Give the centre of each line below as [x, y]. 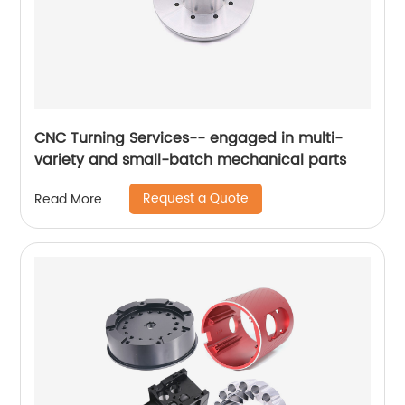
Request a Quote [196, 198]
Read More [69, 199]
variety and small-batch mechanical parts [191, 160]
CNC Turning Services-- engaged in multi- [189, 138]
